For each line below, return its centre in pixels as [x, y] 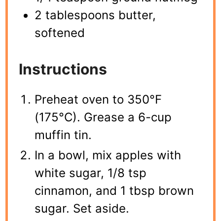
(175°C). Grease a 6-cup [103, 117]
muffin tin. [63, 135]
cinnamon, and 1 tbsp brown [114, 190]
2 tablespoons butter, [95, 15]
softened [60, 33]
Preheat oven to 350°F [98, 99]
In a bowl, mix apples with [108, 155]
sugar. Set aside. [82, 208]
